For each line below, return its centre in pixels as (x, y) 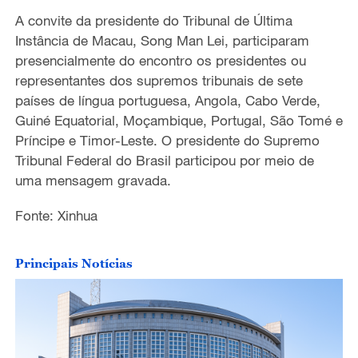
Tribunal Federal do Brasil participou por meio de (164, 161)
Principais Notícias (74, 263)
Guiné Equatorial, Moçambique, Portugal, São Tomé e (179, 121)
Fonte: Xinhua (56, 216)
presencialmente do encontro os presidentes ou (160, 61)
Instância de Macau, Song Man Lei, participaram (162, 41)
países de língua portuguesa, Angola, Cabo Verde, (167, 101)
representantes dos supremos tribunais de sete (159, 81)
